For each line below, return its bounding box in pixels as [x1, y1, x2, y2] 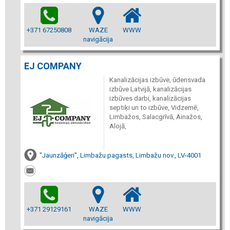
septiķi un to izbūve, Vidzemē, [109, 104, 199, 111]
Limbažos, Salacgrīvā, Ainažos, [109, 113, 202, 121]
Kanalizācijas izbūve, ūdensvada [109, 76, 205, 84]
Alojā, [109, 122, 126, 130]
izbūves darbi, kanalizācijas [109, 94, 191, 102]
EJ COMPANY [24, 61, 82, 71]
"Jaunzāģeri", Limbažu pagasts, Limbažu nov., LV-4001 [40, 151, 201, 159]
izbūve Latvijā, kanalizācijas [109, 85, 191, 93]
